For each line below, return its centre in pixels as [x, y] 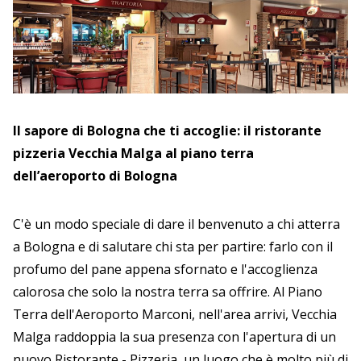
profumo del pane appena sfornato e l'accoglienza [165, 269]
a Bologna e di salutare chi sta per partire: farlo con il [173, 246]
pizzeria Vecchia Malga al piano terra [133, 153]
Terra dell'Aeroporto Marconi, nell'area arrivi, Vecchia [175, 314]
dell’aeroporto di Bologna [95, 175]
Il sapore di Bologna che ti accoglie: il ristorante [167, 130]
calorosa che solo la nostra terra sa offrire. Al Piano [168, 291]
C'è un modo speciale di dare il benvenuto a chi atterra [176, 224]
